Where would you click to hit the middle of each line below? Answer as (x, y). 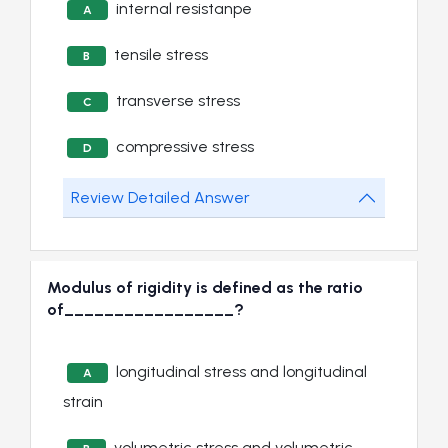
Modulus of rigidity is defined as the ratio (205, 288)
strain (83, 402)
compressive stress (185, 147)
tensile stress (161, 55)
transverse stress (178, 101)
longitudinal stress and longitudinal (241, 372)
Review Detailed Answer (160, 198)
